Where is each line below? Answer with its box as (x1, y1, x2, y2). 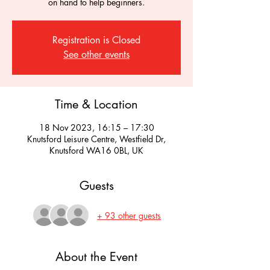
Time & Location (55, 96, 138, 112)
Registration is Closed (52, 34, 140, 46)
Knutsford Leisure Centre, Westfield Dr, (27, 133, 166, 145)
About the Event (55, 249, 137, 265)
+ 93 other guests (97, 209, 161, 221)
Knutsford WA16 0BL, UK (49, 145, 143, 156)
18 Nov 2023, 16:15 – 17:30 (39, 122, 154, 133)
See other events (63, 48, 130, 61)
